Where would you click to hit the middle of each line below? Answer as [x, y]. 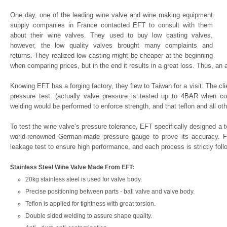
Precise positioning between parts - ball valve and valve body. [110, 192]
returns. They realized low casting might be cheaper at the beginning [111, 55]
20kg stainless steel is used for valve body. [84, 179]
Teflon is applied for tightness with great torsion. [90, 204]
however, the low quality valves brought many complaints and [111, 45]
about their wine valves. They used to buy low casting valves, [111, 35]
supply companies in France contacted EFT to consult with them [111, 25]
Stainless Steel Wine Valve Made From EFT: [72, 167]
